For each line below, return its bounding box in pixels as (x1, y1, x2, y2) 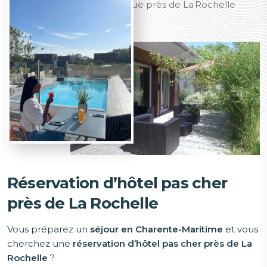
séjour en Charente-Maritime (90, 223, 223, 235)
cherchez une (7, 238, 73, 250)
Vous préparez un (7, 223, 90, 235)
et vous (223, 223, 258, 235)
